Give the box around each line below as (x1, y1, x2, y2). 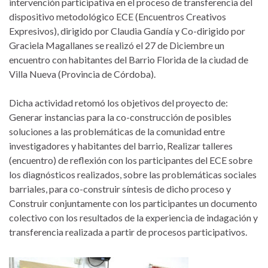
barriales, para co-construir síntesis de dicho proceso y (9, 182, 231, 194)
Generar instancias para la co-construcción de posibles (9, 111, 232, 123)
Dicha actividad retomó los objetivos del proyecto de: (9, 96, 228, 108)
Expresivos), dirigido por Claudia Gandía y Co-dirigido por (9, 25, 245, 36)
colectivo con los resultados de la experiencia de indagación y (9, 211, 258, 223)
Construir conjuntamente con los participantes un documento (9, 197, 257, 209)
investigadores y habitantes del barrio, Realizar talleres (9, 139, 233, 151)
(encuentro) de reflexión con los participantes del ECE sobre (9, 154, 252, 166)
